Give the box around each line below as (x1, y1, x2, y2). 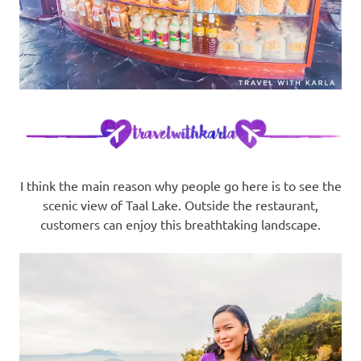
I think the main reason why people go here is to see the (19, 177, 342, 194)
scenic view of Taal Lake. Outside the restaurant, (43, 197, 318, 214)
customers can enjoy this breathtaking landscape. (40, 216, 321, 233)
